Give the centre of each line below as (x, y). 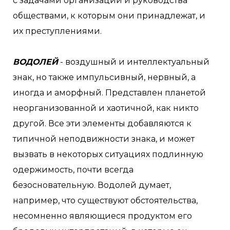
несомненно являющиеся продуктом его (102, 216)
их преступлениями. (57, 31)
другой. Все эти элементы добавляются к (102, 123)
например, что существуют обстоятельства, (105, 200)
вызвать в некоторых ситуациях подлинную (108, 154)
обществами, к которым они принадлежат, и (109, 16)
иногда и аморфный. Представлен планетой (109, 93)
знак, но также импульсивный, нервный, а (104, 77)
